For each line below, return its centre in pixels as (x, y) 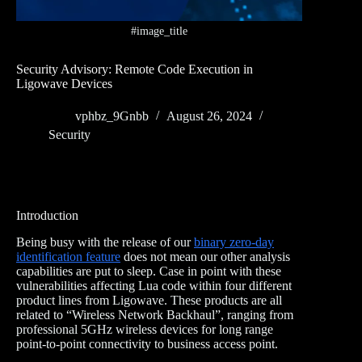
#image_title (160, 32)
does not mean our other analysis (205, 257)
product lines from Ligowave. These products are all (149, 301)
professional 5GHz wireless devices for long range (145, 330)
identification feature (68, 257)
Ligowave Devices (64, 84)
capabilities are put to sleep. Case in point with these (149, 271)
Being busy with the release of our (105, 242)
